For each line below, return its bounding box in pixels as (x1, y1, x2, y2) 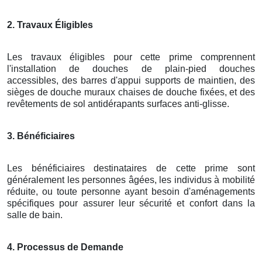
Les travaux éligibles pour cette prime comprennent (7, 51, 255, 62)
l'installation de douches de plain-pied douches (7, 63, 255, 74)
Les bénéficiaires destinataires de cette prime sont (7, 163, 255, 173)
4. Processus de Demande (7, 242, 123, 252)
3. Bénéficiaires (7, 130, 75, 141)
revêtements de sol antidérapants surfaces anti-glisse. (7, 98, 229, 109)
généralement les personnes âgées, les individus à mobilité (7, 174, 255, 185)
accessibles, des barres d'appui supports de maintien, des (7, 75, 255, 85)
